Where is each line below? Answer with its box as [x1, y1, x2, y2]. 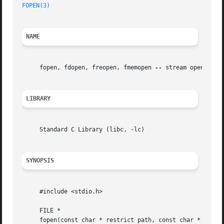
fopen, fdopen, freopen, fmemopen [22, 64, 155, 71]
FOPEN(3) [22, 2, 50, 9]
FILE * [22, 207, 61, 214]
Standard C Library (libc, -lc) [22, 126, 145, 133]
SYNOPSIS [26, 157, 54, 164]
